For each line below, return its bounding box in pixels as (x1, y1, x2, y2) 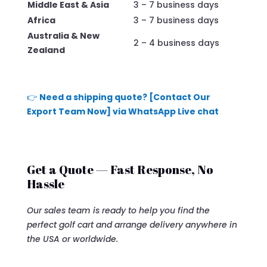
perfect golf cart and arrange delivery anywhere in (26, 219, 237, 231)
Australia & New (27, 30, 100, 42)
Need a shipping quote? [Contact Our (39, 91, 210, 104)
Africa (27, 14, 55, 27)
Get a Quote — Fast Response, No (26, 162, 213, 178)
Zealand (27, 44, 65, 57)
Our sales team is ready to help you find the (26, 204, 210, 217)
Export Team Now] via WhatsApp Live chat (26, 105, 219, 118)
